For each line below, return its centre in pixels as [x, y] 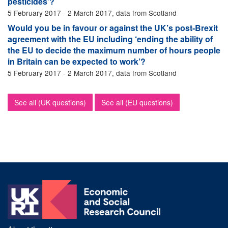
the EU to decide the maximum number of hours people [114, 50]
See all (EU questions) [137, 102]
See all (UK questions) [50, 102]
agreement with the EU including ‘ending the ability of [110, 39]
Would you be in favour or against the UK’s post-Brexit [113, 28]
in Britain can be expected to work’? [77, 61]
